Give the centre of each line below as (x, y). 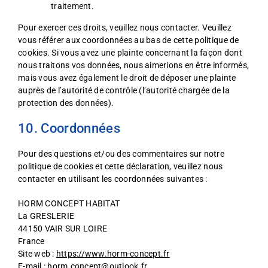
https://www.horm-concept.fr (113, 254)
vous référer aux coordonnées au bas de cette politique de (129, 40)
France (31, 241)
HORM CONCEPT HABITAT (69, 203)
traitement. (72, 6)
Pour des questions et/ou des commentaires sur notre (121, 154)
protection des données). (66, 103)
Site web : (37, 254)
